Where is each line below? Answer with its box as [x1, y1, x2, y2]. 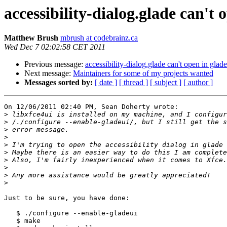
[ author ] [183, 78, 213, 87]
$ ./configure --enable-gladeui [4, 209, 16, 217]
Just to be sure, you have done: [4, 194, 130, 202]
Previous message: [24, 60, 85, 69]
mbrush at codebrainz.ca [60, 33, 138, 43]
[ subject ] [150, 78, 181, 87]
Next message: [24, 69, 73, 78]
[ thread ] [119, 78, 148, 87]
